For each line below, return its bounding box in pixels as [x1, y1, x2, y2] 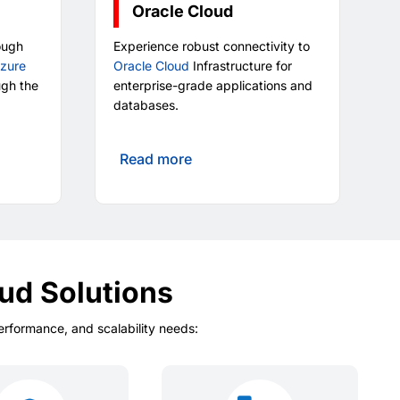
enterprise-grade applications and [112, 78, 312, 94]
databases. [112, 97, 179, 113]
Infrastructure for [188, 58, 292, 74]
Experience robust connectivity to [112, 38, 310, 54]
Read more [119, 150, 192, 169]
